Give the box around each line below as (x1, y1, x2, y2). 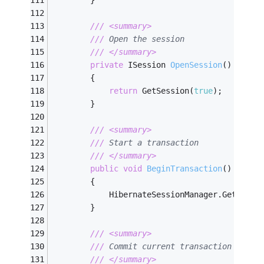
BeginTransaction (147, 164, 223, 174)
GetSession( (137, 86, 194, 96)
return (109, 86, 138, 96)
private (90, 60, 124, 70)
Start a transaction (104, 138, 237, 148)
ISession (123, 60, 171, 70)
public (90, 164, 119, 174)
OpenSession (170, 60, 223, 70)
